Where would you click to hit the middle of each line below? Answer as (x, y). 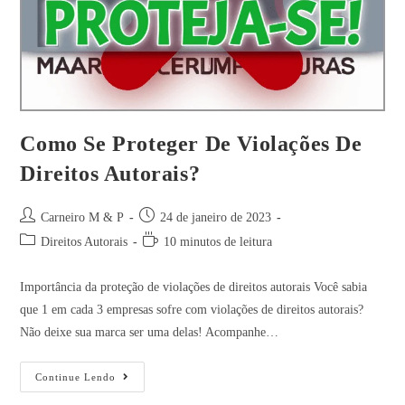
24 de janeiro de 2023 (216, 218)
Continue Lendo (76, 377)
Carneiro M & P (83, 218)
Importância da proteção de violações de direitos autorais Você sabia (194, 287)
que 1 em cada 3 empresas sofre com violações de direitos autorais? (192, 310)
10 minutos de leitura (218, 242)
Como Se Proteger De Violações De (191, 144)
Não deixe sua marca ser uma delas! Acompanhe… (150, 333)
